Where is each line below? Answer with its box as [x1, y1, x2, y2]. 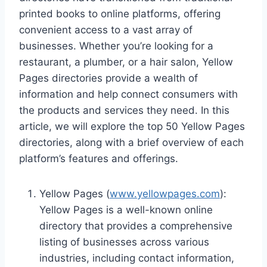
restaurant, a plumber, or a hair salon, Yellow [19, 55, 233, 68]
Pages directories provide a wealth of [19, 72, 198, 84]
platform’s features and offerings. [19, 152, 178, 164]
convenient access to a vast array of [19, 23, 193, 36]
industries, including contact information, [39, 252, 234, 264]
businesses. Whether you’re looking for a [19, 39, 213, 52]
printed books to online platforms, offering [19, 7, 221, 20]
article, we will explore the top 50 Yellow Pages [19, 120, 245, 132]
